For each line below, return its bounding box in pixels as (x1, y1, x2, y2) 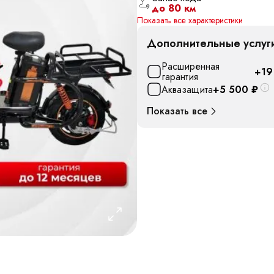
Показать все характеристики (137, 14, 243, 26)
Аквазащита (161, 82, 213, 97)
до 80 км (152, 1, 196, 15)
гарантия (161, 70, 198, 84)
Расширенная (161, 59, 220, 73)
